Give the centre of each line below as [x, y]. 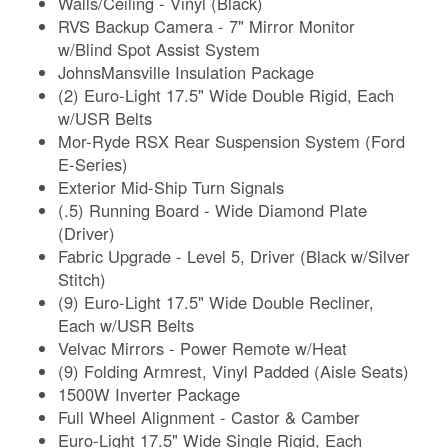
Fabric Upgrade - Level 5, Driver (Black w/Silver [234, 255]
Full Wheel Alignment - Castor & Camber [209, 416]
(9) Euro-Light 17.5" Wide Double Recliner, [216, 301]
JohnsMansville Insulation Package [186, 71]
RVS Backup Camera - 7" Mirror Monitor [207, 25]
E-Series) [93, 163]
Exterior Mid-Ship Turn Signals [171, 186]
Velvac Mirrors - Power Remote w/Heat [203, 347]
